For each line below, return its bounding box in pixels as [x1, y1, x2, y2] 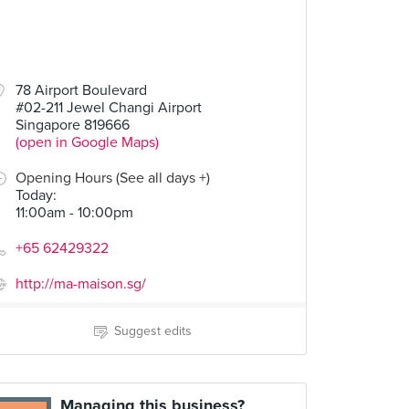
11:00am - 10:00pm [16, 204, 133, 222]
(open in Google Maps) [16, 133, 159, 152]
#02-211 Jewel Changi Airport [16, 99, 202, 117]
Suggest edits [113, 323, 192, 339]
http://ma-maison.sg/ [16, 275, 146, 293]
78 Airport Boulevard [16, 81, 147, 100]
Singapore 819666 [16, 116, 130, 134]
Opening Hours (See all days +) [16, 169, 210, 187]
